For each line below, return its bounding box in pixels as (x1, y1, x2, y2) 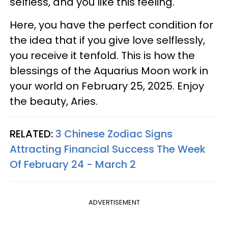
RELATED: (10, 127, 55, 141)
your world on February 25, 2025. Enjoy (10, 79, 204, 94)
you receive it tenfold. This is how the (10, 48, 195, 63)
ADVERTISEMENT (88, 197, 140, 208)
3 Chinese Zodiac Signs (55, 127, 173, 141)
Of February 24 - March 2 (10, 157, 136, 172)
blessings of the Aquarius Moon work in (10, 64, 208, 78)
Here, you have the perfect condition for (10, 18, 213, 33)
